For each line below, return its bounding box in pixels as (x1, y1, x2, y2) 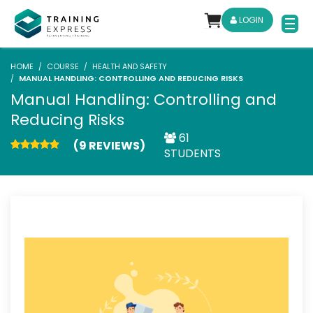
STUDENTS (164, 145, 221, 161)
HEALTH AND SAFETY (92, 61, 167, 72)
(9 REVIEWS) (73, 137, 145, 154)
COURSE (47, 61, 79, 72)
